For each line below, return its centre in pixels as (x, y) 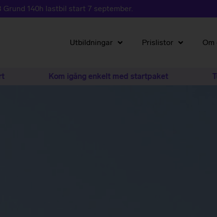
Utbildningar (91, 43)
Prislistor (157, 43)
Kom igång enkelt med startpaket (73, 77)
